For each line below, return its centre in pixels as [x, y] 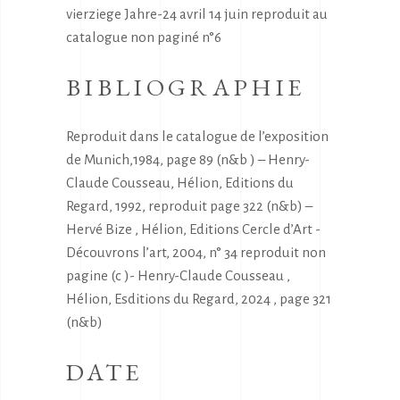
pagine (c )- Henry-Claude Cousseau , [178, 276]
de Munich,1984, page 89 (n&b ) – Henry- [188, 160]
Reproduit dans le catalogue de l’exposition [197, 137]
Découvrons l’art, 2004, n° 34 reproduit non [196, 253]
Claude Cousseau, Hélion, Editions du [180, 183]
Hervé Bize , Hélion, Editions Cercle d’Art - [193, 229]
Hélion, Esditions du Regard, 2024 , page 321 [199, 299]
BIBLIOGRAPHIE [186, 87]
